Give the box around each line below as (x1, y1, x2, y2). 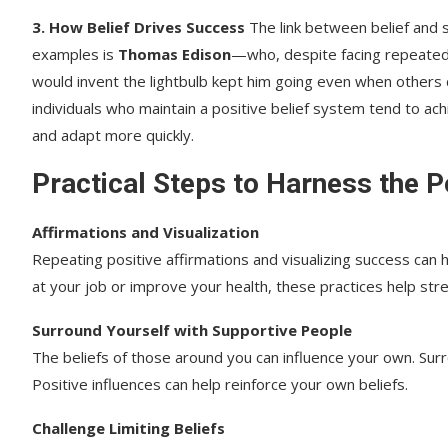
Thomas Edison (118, 43, 231, 64)
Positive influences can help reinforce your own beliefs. (32, 373, 408, 394)
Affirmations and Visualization (32, 221, 259, 242)
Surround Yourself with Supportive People (32, 319, 352, 340)
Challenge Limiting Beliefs (32, 417, 225, 438)
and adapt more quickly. (32, 124, 194, 145)
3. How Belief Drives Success (32, 16, 245, 37)
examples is (32, 43, 118, 64)
